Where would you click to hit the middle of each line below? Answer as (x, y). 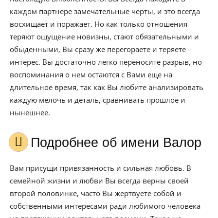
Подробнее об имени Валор (121, 143)
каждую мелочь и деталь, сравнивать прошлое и (98, 100)
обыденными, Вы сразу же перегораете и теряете (98, 49)
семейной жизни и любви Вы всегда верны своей (99, 181)
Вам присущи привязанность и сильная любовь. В (100, 168)
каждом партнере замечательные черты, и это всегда (105, 11)
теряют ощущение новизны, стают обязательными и (104, 36)
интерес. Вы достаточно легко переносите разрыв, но (106, 62)
